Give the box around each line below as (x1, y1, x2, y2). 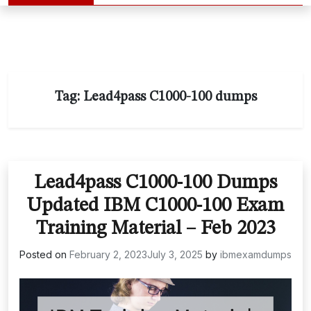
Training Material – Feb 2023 (35, 219, 276, 239)
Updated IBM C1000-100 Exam (27, 196, 284, 216)
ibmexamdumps (220, 249, 292, 260)
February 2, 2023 (69, 249, 147, 260)
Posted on (19, 249, 69, 260)
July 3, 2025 (147, 249, 203, 260)
